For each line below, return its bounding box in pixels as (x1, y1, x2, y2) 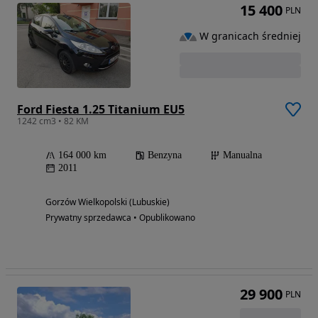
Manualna (223, 150, 262, 161)
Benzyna (148, 150, 182, 161)
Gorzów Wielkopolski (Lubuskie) (45, 196, 170, 209)
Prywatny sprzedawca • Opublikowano (45, 212, 195, 224)
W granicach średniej (199, 29, 301, 43)
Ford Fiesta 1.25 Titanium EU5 (17, 102, 185, 118)
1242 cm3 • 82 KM (17, 115, 89, 128)
